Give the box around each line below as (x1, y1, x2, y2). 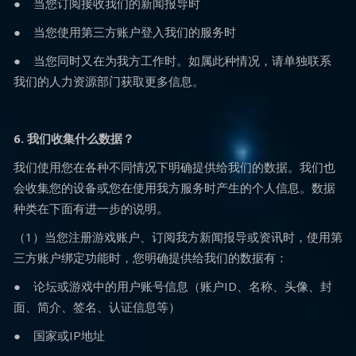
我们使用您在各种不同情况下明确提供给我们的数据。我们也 (14, 159, 335, 175)
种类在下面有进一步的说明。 (14, 200, 168, 216)
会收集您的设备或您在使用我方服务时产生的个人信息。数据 (14, 180, 335, 195)
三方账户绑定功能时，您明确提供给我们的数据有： (14, 250, 288, 265)
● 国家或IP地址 (14, 327, 105, 343)
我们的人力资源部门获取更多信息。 (14, 73, 204, 89)
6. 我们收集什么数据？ (14, 130, 134, 146)
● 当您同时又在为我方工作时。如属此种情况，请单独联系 (14, 52, 331, 68)
